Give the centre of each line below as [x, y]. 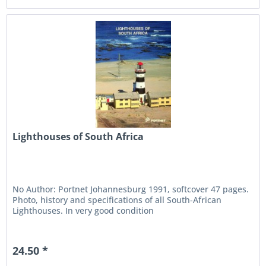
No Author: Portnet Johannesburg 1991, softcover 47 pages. [131, 189]
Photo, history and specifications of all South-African [117, 199]
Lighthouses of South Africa [78, 136]
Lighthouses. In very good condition [83, 210]
